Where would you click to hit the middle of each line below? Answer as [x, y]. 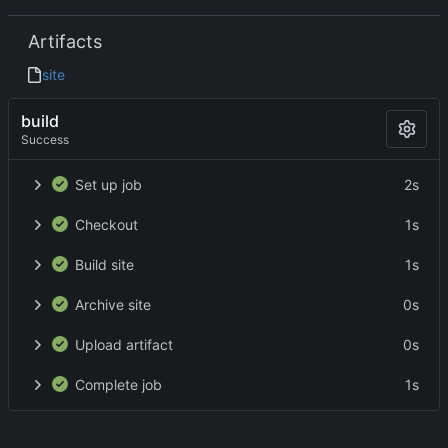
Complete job [118, 385]
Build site [104, 265]
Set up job [108, 185]
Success [45, 139]
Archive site [113, 305]
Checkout [106, 225]
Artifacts [65, 42]
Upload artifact [124, 345]
